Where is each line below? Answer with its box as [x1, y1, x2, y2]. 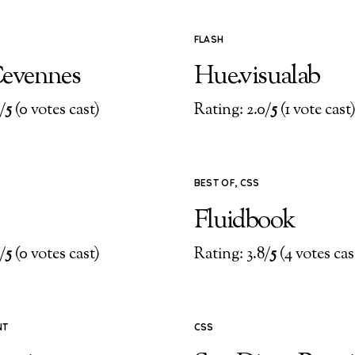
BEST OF [193, 177, 235, 189]
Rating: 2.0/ [193, 99, 271, 123]
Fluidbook [193, 202, 296, 239]
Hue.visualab [193, 58, 320, 95]
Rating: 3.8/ [193, 243, 270, 267]
